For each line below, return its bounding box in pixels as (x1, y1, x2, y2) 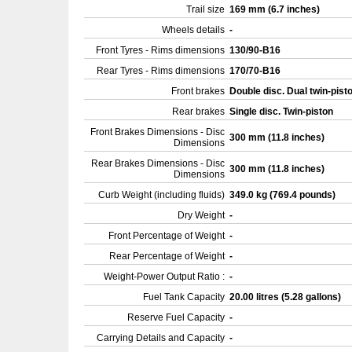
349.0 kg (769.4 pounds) (229, 189, 338, 200)
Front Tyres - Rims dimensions (96, 45, 225, 56)
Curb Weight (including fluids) (98, 189, 225, 200)
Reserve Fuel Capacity (127, 312, 225, 323)
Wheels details (162, 24, 225, 35)
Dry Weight (178, 210, 225, 221)
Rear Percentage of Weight (109, 251, 225, 262)
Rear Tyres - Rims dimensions (97, 65, 225, 76)
